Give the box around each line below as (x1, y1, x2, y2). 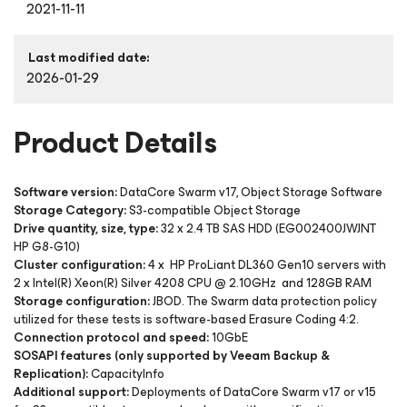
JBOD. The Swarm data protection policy (150, 291, 377, 312)
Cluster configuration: (14, 254, 148, 275)
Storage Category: (14, 200, 126, 221)
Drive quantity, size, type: (14, 218, 161, 239)
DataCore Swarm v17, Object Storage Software (117, 182, 382, 203)
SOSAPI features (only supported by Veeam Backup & (14, 345, 330, 366)
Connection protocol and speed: (14, 327, 209, 348)
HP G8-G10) (14, 236, 80, 257)
